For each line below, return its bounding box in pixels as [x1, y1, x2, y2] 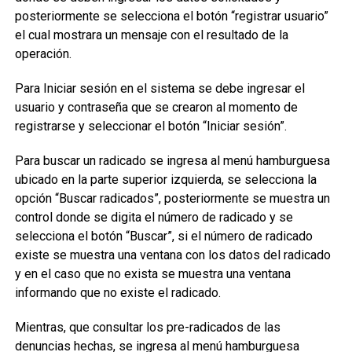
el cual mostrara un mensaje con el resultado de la [14, 27, 288, 42]
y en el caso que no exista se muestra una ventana [14, 266, 291, 281]
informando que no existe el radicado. [14, 285, 221, 300]
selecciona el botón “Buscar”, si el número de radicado [14, 229, 313, 244]
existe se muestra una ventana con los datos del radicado [14, 247, 331, 262]
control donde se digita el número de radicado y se [14, 210, 293, 225]
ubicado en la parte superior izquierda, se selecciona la [14, 172, 317, 187]
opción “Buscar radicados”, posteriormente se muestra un [14, 191, 330, 206]
